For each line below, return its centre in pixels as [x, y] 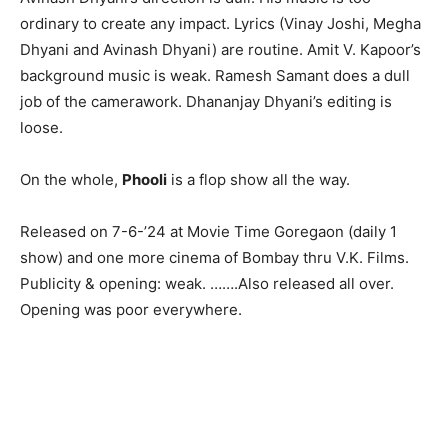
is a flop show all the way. [258, 179]
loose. [41, 127]
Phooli [144, 179]
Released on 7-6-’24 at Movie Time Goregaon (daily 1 [208, 231]
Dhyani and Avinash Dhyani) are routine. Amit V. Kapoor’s [220, 49]
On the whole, [71, 179]
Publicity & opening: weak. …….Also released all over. [207, 283]
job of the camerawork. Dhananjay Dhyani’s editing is [206, 101]
